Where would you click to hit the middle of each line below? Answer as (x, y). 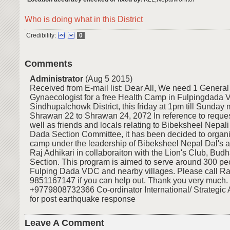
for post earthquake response (83, 199)
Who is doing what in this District (84, 20)
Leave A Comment (64, 223)
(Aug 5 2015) (108, 79)
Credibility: (41, 36)
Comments (49, 64)
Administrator (56, 79)
